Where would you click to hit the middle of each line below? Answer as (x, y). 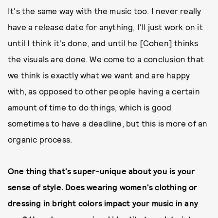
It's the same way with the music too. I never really (105, 11)
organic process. (40, 139)
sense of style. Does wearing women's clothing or (103, 187)
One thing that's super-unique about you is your (101, 171)
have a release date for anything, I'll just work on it (105, 27)
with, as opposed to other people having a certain (104, 91)
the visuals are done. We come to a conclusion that (106, 59)
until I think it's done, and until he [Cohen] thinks (103, 43)
